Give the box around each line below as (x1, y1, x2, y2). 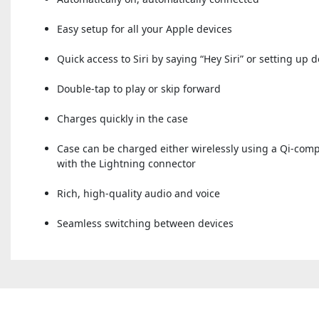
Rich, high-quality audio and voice (57, 186, 220, 200)
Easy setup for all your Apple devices (57, 21, 232, 36)
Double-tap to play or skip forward (57, 81, 221, 95)
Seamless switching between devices (57, 216, 234, 230)
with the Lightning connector (57, 156, 196, 170)
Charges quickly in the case (57, 111, 188, 125)
